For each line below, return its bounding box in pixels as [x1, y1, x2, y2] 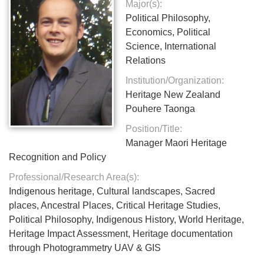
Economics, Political [126, 27, 211, 37]
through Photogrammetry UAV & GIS [9, 242, 161, 253]
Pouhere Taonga [126, 103, 196, 114]
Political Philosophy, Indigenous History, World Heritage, [9, 214, 244, 225]
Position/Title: [126, 123, 183, 134]
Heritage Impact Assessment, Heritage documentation [9, 228, 233, 239]
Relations [126, 55, 166, 65]
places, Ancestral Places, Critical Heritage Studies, [9, 200, 220, 210]
